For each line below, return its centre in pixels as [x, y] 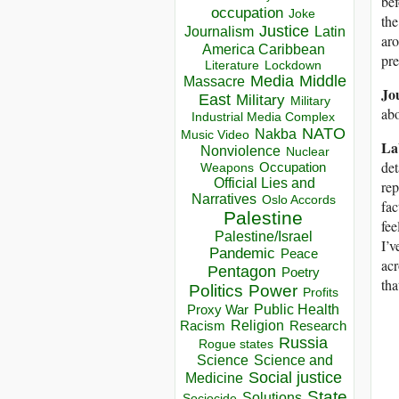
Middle [322, 81]
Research [318, 326]
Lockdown [293, 65]
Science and [293, 361]
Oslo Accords [298, 200]
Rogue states [236, 345]
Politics [216, 291]
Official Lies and [265, 183]
